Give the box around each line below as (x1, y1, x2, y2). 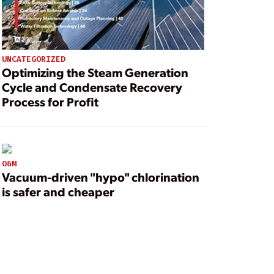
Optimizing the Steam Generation (1, 64, 188, 80)
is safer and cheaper (1, 183, 114, 200)
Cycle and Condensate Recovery (1, 78, 182, 95)
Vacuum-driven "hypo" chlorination (1, 169, 199, 185)
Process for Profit (1, 93, 98, 109)
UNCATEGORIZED (1, 53, 65, 64)
